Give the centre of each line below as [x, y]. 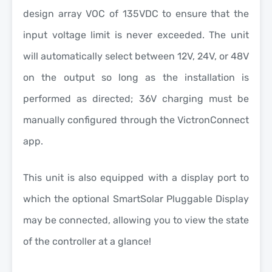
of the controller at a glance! [87, 241]
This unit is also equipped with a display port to [136, 177]
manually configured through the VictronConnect [136, 120]
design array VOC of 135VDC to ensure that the [136, 13]
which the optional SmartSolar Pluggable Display [136, 199]
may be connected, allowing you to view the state [136, 220]
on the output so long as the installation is [136, 77]
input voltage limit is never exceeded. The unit [136, 35]
